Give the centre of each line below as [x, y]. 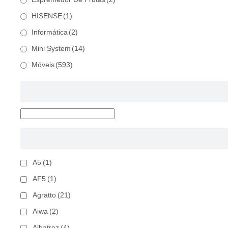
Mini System [51, 49]
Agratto [44, 195]
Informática [50, 33]
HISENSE [47, 16]
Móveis [43, 65]
